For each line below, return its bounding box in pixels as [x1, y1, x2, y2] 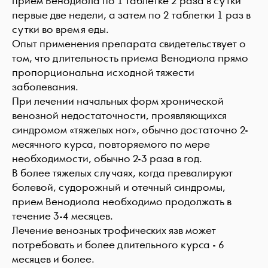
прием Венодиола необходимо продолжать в [12, 196, 232, 208]
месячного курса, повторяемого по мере [12, 138, 210, 151]
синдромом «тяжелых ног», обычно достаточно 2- [12, 124, 248, 136]
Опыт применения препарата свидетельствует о [12, 38, 246, 50]
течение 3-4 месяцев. [12, 210, 113, 223]
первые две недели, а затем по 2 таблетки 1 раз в [12, 9, 251, 22]
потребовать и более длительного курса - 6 [12, 239, 224, 251]
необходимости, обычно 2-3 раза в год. [12, 153, 202, 165]
